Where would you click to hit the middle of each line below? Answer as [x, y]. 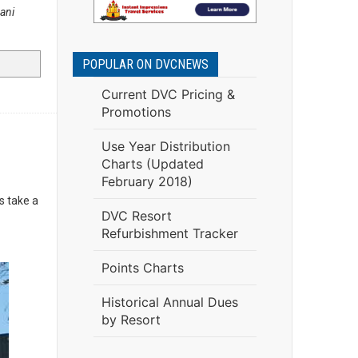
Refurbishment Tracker [169, 233]
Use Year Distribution [165, 146]
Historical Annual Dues [169, 302]
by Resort [131, 320]
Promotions [136, 112]
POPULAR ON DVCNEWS [145, 64]
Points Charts [142, 268]
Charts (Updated [152, 164]
